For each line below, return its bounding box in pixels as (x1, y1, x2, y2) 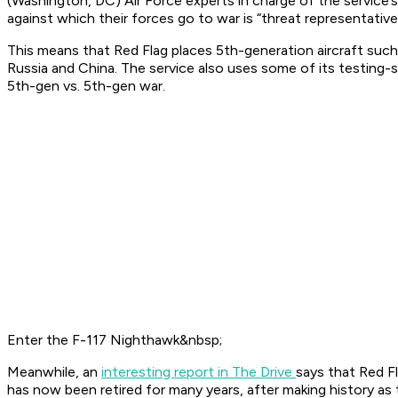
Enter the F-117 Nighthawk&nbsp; (7, 331, 222, 349)
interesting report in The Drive (101, 363, 296, 381)
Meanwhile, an (7, 363, 101, 381)
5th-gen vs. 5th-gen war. (7, 77, 165, 95)
